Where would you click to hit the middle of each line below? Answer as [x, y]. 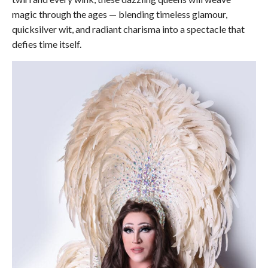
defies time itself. [47, 44]
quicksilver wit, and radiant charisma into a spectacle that [128, 29]
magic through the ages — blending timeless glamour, [120, 14]
